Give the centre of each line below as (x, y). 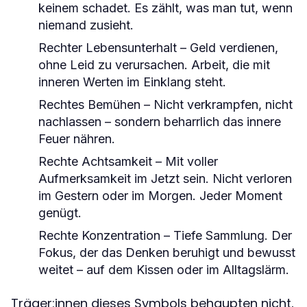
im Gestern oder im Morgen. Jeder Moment (160, 195)
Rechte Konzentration (99, 235)
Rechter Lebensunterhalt (108, 47)
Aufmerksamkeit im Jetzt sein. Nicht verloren (165, 178)
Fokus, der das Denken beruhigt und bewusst (167, 252)
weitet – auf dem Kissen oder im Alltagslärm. (164, 269)
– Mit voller (185, 161)
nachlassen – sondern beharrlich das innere (160, 121)
